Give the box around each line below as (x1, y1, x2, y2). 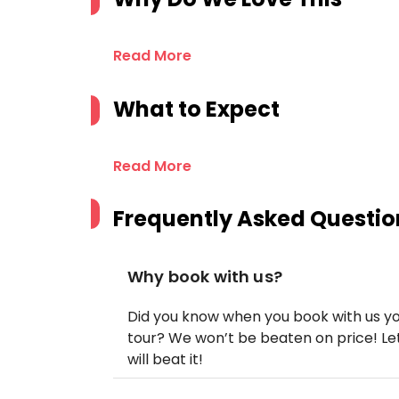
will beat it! (127, 349, 203, 370)
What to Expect (113, 94, 280, 124)
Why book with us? (127, 265, 282, 288)
